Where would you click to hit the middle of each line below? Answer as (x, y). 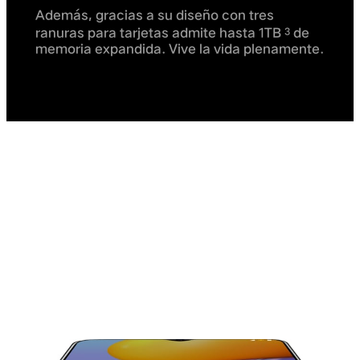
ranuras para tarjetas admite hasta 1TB (160, 33)
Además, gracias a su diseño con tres (155, 14)
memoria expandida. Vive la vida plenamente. (180, 49)
